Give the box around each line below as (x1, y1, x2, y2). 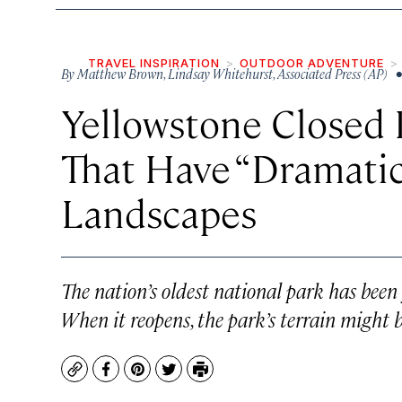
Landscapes (61, 187, 257, 237)
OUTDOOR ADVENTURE (240, 56, 384, 70)
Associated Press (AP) (277, 65, 388, 82)
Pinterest (135, 367, 203, 389)
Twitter (167, 367, 220, 389)
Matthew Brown (77, 65, 163, 82)
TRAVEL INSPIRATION (88, 56, 220, 70)
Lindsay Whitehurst (168, 65, 273, 82)
